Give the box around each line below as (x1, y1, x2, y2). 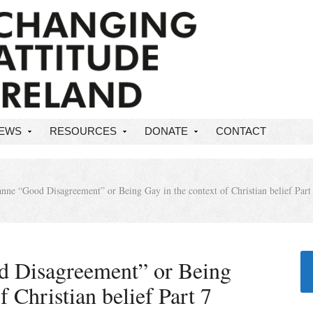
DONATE (145, 125, 188, 137)
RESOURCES (50, 125, 117, 137)
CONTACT (216, 125, 266, 137)
